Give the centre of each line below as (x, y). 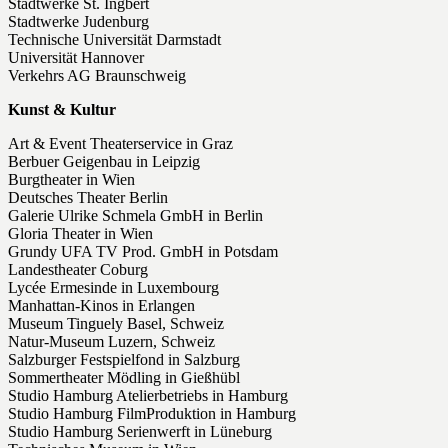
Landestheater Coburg (78, 270)
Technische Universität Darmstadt (114, 40)
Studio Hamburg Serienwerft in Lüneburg (140, 432)
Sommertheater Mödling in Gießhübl (124, 378)
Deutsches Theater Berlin (88, 198)
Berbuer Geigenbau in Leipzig (104, 162)
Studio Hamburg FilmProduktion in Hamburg (152, 414)
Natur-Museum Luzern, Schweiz (111, 342)
